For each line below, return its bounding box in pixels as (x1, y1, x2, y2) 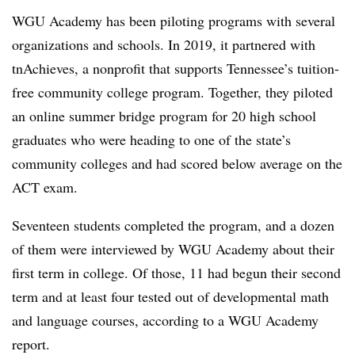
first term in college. (12, 263, 128, 282)
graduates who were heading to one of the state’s (12, 130, 291, 149)
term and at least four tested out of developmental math (12, 287, 329, 306)
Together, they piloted (208, 82, 333, 101)
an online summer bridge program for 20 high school (12, 106, 316, 125)
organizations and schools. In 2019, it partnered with (12, 35, 315, 54)
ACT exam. (12, 177, 82, 197)
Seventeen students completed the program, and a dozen (12, 216, 334, 235)
